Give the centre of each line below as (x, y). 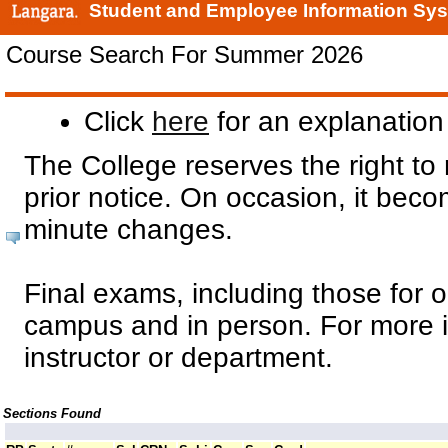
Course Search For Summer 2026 (184, 54)
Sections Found (52, 413)
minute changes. (128, 229)
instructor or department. (178, 357)
